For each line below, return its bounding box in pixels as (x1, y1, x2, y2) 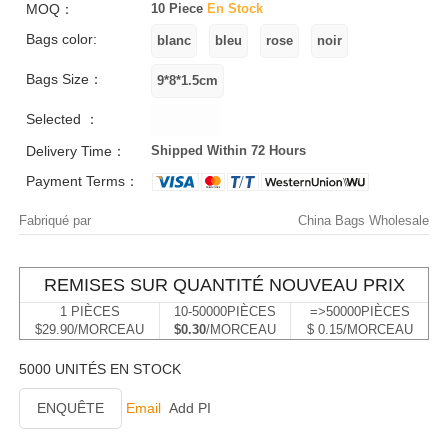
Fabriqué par (19, 213, 91, 228)
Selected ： (26, 111, 99, 127)
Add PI (169, 400, 211, 416)
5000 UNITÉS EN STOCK (19, 361, 181, 377)
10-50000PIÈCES (174, 304, 276, 319)
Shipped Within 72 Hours (151, 143, 307, 158)
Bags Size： (26, 71, 103, 87)
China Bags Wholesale (298, 213, 429, 228)
